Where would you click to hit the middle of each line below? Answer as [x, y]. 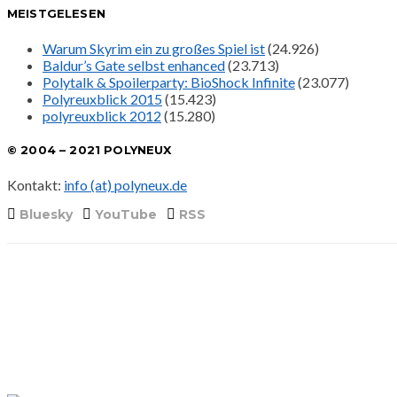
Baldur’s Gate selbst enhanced [134, 65]
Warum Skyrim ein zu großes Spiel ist [154, 48]
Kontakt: [35, 185]
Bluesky [46, 215]
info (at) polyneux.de [125, 185]
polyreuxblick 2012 [102, 115]
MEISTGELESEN [56, 13]
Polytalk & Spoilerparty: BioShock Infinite [169, 82]
